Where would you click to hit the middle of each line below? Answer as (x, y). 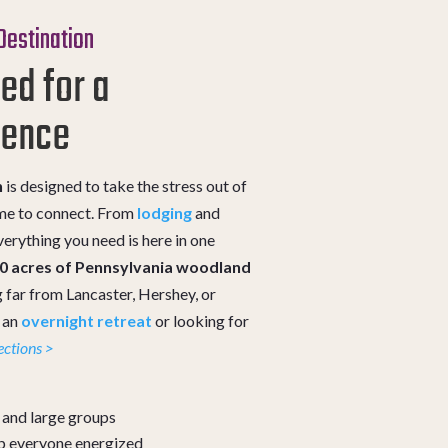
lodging (165, 212)
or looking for (201, 320)
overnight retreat (87, 320)
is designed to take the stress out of (125, 185)
